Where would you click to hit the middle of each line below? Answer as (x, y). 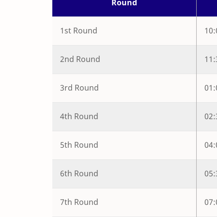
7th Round (79, 202)
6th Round (79, 174)
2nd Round (80, 59)
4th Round (79, 116)
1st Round (79, 31)
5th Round (79, 145)
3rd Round (79, 88)
